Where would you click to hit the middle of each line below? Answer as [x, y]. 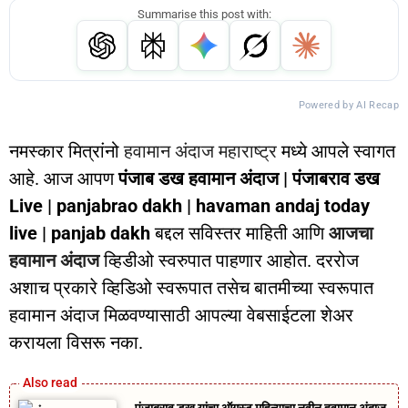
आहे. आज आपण [64, 178]
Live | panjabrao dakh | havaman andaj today [189, 206]
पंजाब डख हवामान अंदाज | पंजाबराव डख [249, 178]
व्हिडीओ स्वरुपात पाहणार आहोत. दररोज [229, 260]
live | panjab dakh [80, 233]
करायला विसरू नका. [76, 342]
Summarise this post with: [204, 14]
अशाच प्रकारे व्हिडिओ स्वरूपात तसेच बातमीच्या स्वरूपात [191, 288]
